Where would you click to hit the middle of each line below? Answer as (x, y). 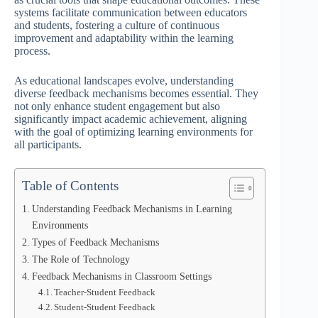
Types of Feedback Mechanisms (95, 242)
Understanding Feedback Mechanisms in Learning (132, 209)
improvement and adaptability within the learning (124, 38)
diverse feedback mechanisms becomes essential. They (136, 93)
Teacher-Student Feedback (105, 292)
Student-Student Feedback (105, 307)
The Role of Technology (81, 259)
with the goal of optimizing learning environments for (133, 132)
